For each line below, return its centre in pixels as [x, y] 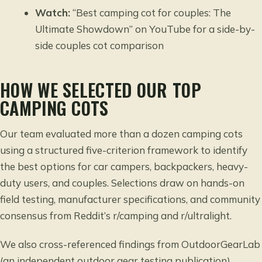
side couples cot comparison [100, 46]
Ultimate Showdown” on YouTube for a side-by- [145, 29]
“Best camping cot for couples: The [151, 13]
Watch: [53, 13]
